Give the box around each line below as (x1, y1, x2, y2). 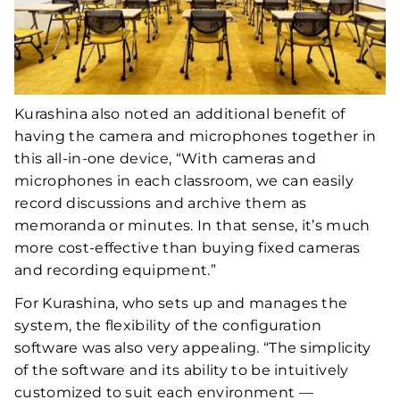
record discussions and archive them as (14, 194, 307, 212)
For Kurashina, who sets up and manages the (14, 294, 348, 312)
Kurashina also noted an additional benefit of (14, 104, 346, 122)
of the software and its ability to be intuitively (14, 361, 349, 379)
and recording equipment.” (14, 261, 217, 279)
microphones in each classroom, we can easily (14, 171, 354, 189)
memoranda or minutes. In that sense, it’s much (14, 216, 371, 234)
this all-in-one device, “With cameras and (14, 149, 317, 167)
